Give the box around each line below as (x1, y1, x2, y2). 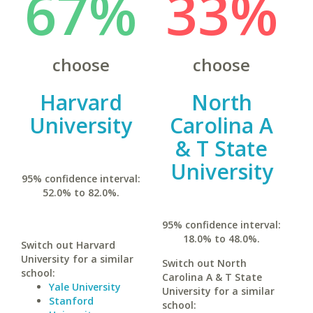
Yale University (49, 280, 121, 293)
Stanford (49, 294, 94, 307)
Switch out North (161, 256, 247, 270)
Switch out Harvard (21, 238, 115, 252)
